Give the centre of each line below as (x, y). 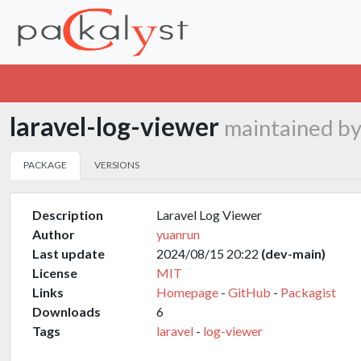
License (55, 273)
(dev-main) (293, 253)
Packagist (308, 292)
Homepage (187, 292)
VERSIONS (117, 165)
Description (68, 215)
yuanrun (178, 234)
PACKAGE (45, 165)
